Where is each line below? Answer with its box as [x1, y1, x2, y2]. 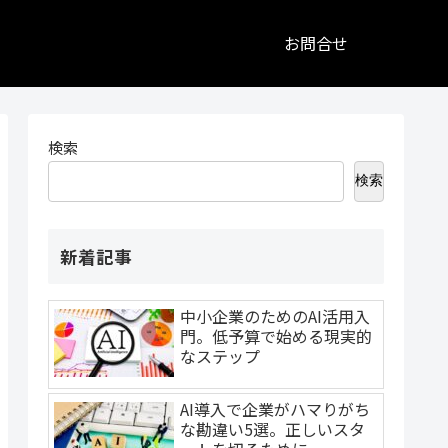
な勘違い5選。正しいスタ [180, 417, 365, 442]
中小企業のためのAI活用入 [180, 303, 370, 328]
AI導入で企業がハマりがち [180, 397, 370, 422]
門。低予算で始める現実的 [180, 323, 372, 348]
